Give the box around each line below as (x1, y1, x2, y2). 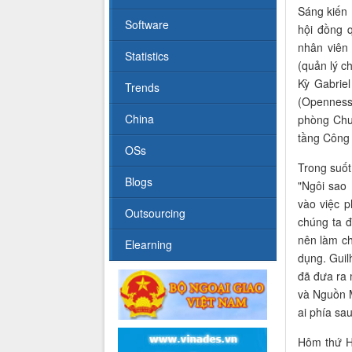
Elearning (125, 236, 172, 253)
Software (125, 16, 169, 33)
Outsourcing (125, 205, 185, 222)
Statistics (125, 48, 169, 64)
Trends (125, 79, 159, 96)
